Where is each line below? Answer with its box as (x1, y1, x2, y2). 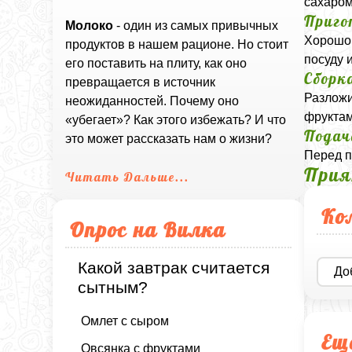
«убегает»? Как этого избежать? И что (65, 113, 287, 127)
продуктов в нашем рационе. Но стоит (65, 38, 289, 52)
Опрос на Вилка (70, 217, 226, 243)
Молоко (65, 19, 114, 33)
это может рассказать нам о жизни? (65, 132, 273, 146)
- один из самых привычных (113, 19, 279, 33)
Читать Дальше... (65, 169, 190, 185)
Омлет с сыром (81, 313, 170, 328)
